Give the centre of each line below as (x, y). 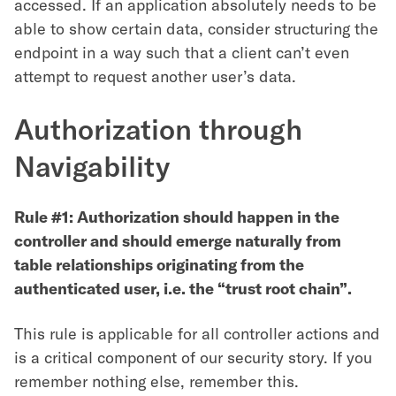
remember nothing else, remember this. (156, 381)
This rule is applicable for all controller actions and (197, 333)
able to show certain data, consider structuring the (196, 28)
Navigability (92, 165)
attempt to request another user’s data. (155, 76)
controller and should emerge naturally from (178, 240)
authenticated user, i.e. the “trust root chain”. (183, 288)
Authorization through (158, 128)
